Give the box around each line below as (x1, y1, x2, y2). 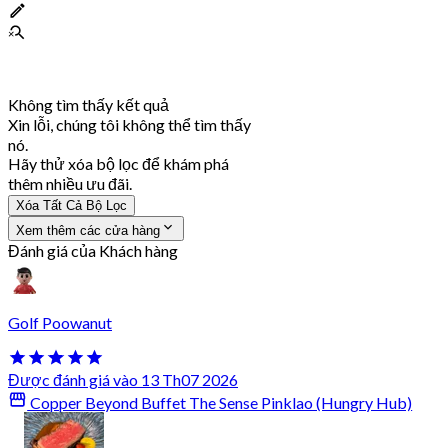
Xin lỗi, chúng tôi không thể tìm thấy (8, 114, 251, 134)
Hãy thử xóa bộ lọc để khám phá (8, 153, 229, 173)
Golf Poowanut (8, 312, 112, 332)
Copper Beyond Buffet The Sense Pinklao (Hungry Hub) (27, 393, 413, 413)
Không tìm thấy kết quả (8, 94, 169, 114)
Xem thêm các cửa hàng (16, 222, 160, 238)
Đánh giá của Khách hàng (8, 240, 178, 260)
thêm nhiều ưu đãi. (8, 173, 132, 193)
